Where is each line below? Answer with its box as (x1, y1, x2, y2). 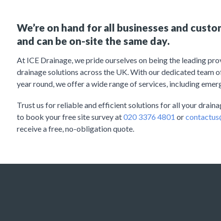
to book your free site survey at (16, 112, 123, 122)
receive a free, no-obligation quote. (16, 124, 134, 134)
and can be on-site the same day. (16, 34, 170, 47)
